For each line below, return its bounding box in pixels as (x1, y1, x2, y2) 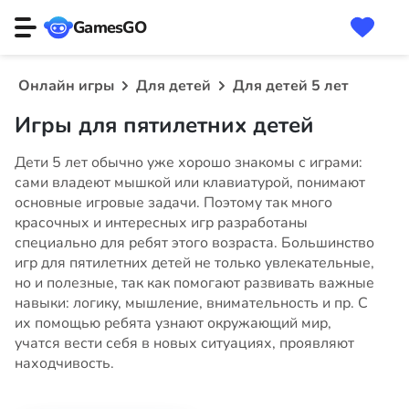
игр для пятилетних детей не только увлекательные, (15, 253, 374, 273)
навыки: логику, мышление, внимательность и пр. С (15, 293, 368, 313)
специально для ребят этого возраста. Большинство (15, 233, 374, 253)
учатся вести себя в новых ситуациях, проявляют (15, 333, 354, 353)
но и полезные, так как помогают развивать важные (15, 273, 374, 293)
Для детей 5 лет (233, 76, 349, 96)
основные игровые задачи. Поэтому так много (15, 193, 332, 213)
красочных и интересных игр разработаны (15, 213, 308, 233)
